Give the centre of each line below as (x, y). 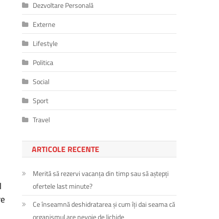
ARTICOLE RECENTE (66, 149)
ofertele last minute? (63, 186)
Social (41, 81)
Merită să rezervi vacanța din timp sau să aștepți (101, 173)
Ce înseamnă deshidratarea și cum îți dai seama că (104, 204)
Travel (42, 119)
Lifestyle (45, 43)
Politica (43, 62)
